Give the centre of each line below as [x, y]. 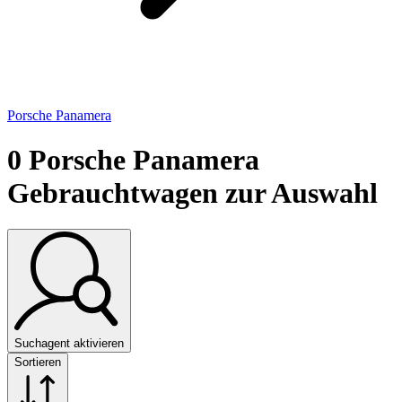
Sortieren [38, 362]
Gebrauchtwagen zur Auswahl [192, 192]
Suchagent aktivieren [69, 343]
